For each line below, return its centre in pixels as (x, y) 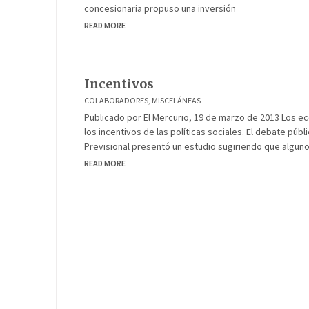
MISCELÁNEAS (176, 100)
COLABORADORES (116, 100)
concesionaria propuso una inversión (160, 8)
